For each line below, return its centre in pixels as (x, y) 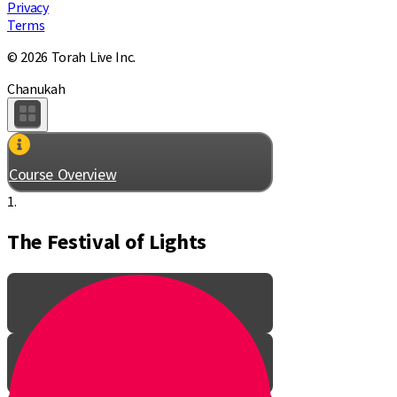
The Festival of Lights (107, 241)
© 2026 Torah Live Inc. (71, 56)
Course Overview (63, 174)
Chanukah (36, 88)
